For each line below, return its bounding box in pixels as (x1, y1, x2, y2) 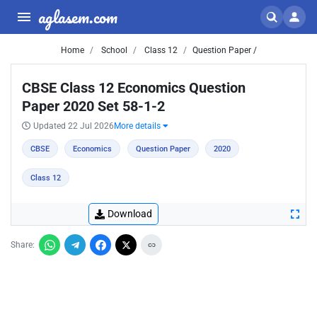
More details (114, 121, 163, 131)
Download (108, 208, 152, 219)
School (98, 45, 127, 55)
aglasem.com (38, 3, 117, 30)
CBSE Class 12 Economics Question (22, 79, 246, 96)
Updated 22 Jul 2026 (33, 121, 114, 131)
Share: (11, 240, 35, 250)
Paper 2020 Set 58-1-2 (22, 98, 165, 115)
